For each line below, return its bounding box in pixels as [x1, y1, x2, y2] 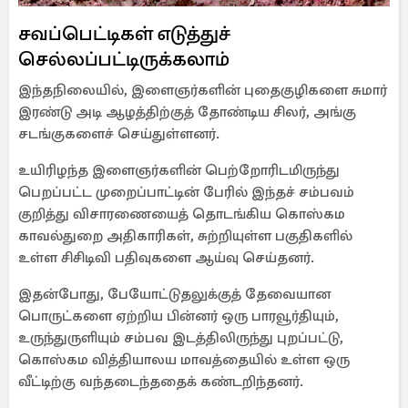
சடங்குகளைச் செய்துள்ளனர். [18, 125, 219, 143]
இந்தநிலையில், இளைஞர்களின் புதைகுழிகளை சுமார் [18, 81, 387, 99]
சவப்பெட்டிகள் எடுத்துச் [18, 21, 231, 46]
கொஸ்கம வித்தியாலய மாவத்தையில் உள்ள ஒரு [18, 351, 350, 369]
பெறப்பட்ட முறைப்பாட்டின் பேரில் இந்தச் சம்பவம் [18, 183, 354, 201]
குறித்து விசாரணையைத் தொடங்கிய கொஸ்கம [18, 205, 345, 223]
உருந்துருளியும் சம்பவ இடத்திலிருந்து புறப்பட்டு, [18, 329, 343, 347]
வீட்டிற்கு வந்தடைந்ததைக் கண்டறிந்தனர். [18, 372, 303, 391]
